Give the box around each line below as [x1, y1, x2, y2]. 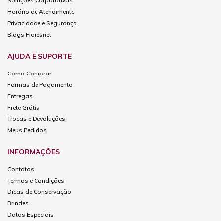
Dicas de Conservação [7, 188, 71, 196]
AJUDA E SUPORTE [7, 52, 72, 61]
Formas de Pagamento [7, 81, 73, 89]
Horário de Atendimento [7, 8, 75, 16]
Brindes [7, 199, 29, 207]
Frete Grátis [7, 104, 39, 111]
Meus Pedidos [7, 126, 47, 134]
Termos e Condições [7, 177, 64, 184]
